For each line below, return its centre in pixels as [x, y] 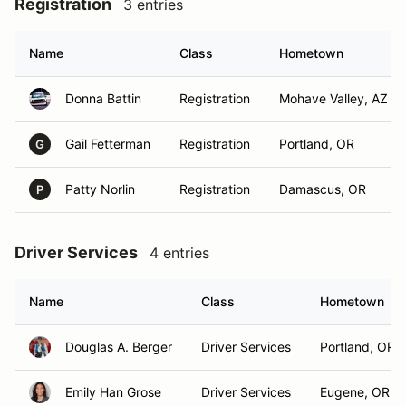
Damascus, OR [323, 189]
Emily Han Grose [113, 392]
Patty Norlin [100, 189]
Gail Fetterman [108, 144]
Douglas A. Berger [119, 347]
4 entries [179, 253]
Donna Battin [103, 98]
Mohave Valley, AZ [333, 98]
